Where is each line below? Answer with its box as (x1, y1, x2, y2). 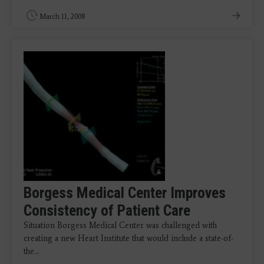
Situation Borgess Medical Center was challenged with (24, 220, 217, 230)
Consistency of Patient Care (24, 202, 190, 219)
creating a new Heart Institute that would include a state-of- (24, 233, 233, 243)
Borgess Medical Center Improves (24, 184, 226, 202)
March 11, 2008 (39, 12, 85, 21)
